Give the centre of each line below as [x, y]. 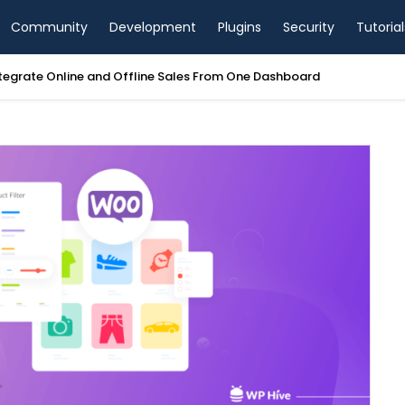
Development [153, 27]
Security [309, 27]
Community [49, 27]
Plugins [240, 27]
